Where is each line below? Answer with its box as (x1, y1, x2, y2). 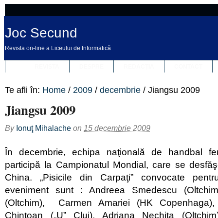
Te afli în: (5, 85, 40, 95)
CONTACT (174, 63, 202, 70)
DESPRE (79, 63, 104, 70)
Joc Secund (5, 25, 77, 40)
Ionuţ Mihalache (16, 123, 71, 132)
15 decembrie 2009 (84, 123, 150, 132)
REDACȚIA (123, 63, 154, 70)
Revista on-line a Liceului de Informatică (5, 45, 111, 52)
